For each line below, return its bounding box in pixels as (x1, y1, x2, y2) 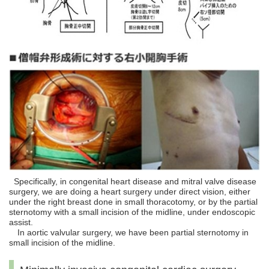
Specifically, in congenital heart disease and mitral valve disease (9, 176, 256, 186)
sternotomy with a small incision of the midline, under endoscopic (9, 207, 255, 217)
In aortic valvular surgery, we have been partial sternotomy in (9, 227, 249, 237)
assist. (9, 217, 33, 227)
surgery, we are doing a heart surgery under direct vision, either (9, 186, 250, 196)
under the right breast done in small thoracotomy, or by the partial (9, 196, 258, 207)
